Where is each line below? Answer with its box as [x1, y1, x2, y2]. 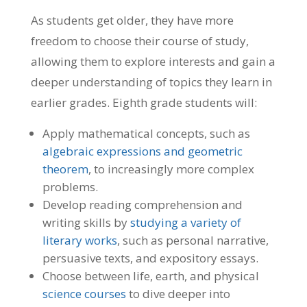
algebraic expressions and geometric [42, 143, 243, 160]
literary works [42, 232, 117, 249]
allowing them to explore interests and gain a [30, 53, 275, 70]
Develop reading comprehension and [42, 197, 243, 213]
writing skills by [42, 214, 130, 231]
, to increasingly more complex [88, 161, 254, 177]
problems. [42, 179, 98, 195]
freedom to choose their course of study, [30, 33, 249, 49]
